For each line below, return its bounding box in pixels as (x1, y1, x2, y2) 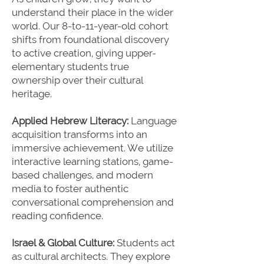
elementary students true (12, 61, 129, 72)
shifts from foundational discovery (12, 34, 169, 45)
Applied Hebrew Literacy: (12, 115, 128, 127)
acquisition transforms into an (12, 128, 147, 140)
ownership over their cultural (12, 74, 143, 86)
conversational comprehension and (12, 196, 174, 208)
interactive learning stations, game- (12, 156, 173, 167)
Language (128, 115, 177, 127)
